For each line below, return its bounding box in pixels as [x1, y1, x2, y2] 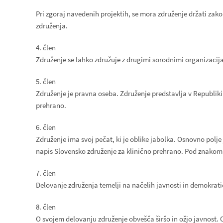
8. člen [36, 202, 56, 212]
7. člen [36, 168, 56, 178]
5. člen [36, 77, 56, 86]
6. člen [36, 122, 56, 132]
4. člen [36, 43, 56, 52]
